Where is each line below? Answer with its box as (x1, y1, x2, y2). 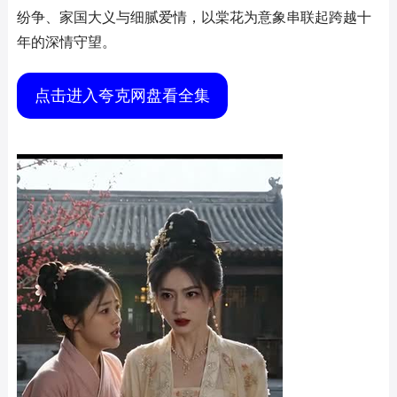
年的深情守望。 (16, 34, 116, 50)
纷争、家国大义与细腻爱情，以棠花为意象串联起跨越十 (16, 9, 371, 25)
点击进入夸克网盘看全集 (34, 86, 210, 105)
